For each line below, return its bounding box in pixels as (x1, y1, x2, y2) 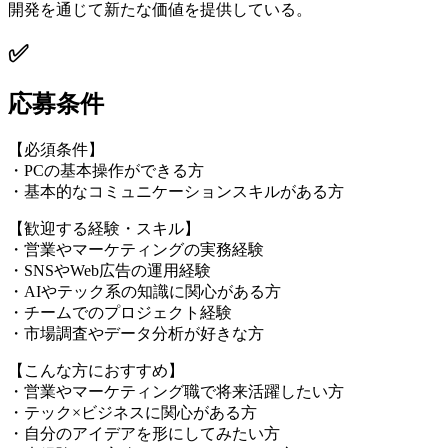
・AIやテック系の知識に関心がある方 (8, 282, 281, 300)
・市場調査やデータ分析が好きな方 (8, 324, 264, 342)
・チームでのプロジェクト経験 (8, 303, 232, 321)
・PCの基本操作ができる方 (8, 161, 204, 179)
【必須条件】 (8, 140, 104, 158)
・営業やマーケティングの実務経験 (8, 240, 264, 258)
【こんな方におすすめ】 (8, 361, 184, 379)
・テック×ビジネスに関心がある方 (8, 403, 257, 421)
